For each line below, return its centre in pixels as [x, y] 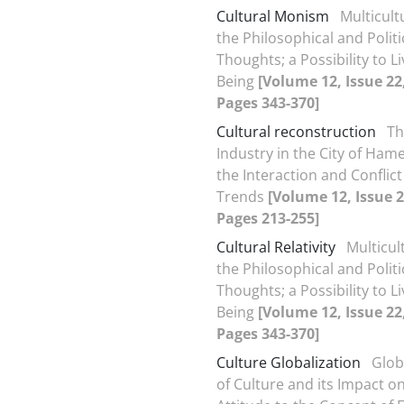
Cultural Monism [273, 16]
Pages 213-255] [268, 218]
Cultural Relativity [276, 247]
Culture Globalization [289, 362]
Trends [242, 196]
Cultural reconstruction [296, 131]
